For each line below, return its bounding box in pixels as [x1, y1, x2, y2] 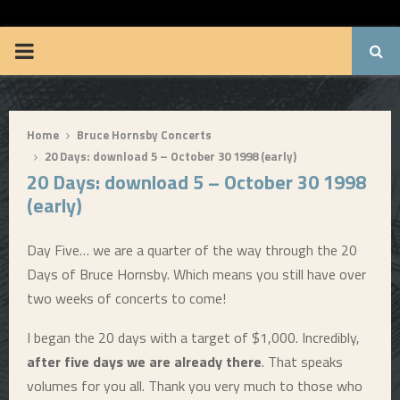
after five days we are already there [27, 351, 262, 372]
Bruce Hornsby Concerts [77, 126, 212, 144]
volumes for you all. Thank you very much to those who [27, 375, 362, 396]
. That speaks [262, 351, 343, 372]
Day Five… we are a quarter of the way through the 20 [27, 239, 357, 261]
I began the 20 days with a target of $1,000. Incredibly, [27, 327, 360, 348]
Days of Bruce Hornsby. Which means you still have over [27, 263, 366, 285]
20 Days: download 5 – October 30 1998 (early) [45, 147, 296, 165]
